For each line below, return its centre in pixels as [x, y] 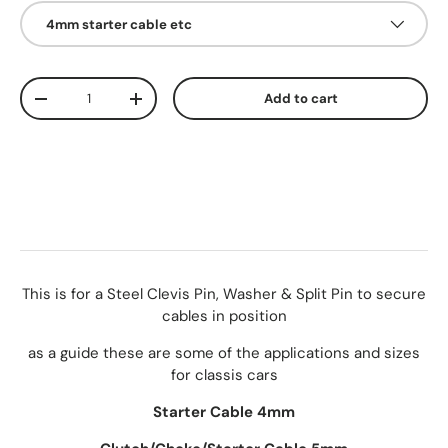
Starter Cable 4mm [224, 412]
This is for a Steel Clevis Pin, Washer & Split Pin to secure [224, 294]
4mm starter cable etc [119, 24]
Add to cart [300, 99]
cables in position [224, 316]
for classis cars [224, 375]
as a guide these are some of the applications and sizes [224, 353]
